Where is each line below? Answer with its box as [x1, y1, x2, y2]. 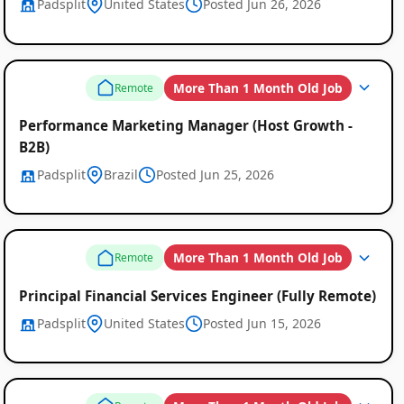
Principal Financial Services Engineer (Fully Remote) [18, 286, 376, 305]
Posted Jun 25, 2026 [155, 166, 274, 183]
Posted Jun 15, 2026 [202, 314, 321, 332]
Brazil [103, 166, 138, 183]
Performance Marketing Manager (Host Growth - [18, 116, 353, 134]
